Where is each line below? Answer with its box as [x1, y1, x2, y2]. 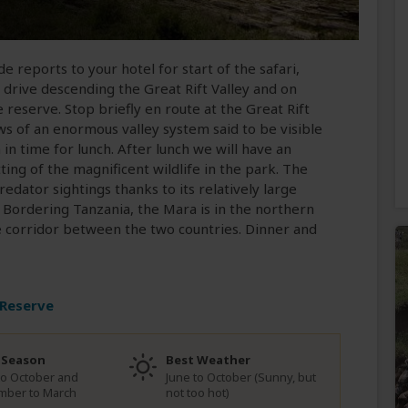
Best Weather [166, 352, 250, 369]
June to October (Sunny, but [166, 369, 316, 386]
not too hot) [166, 384, 229, 402]
